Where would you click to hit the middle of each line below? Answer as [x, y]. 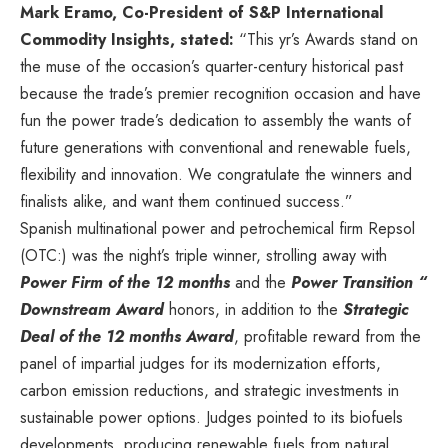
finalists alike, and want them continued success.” [196, 201]
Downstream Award [92, 309]
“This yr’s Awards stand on [328, 39]
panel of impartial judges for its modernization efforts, [200, 363]
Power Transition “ [359, 282]
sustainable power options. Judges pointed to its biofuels [211, 417]
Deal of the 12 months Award [127, 336]
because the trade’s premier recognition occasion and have [220, 93]
